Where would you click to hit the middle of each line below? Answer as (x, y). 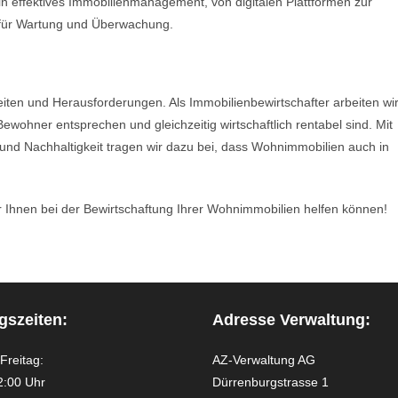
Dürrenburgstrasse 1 (271, 382)
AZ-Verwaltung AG (264, 360)
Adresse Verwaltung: (291, 320)
